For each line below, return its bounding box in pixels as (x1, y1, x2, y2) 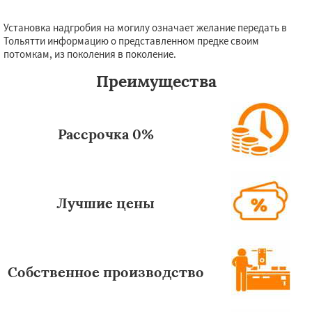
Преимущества (95, 71, 217, 91)
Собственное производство (7, 263, 204, 281)
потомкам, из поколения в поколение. (3, 47, 176, 61)
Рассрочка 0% (57, 125, 154, 143)
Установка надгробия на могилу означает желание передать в (3, 21, 287, 34)
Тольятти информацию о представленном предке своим (3, 34, 259, 47)
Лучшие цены (56, 194, 155, 212)
